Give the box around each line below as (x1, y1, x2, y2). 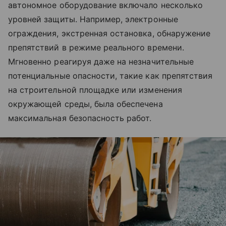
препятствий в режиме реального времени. (8, 42, 184, 53)
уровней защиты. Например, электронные (8, 14, 178, 25)
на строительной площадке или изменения (8, 85, 182, 95)
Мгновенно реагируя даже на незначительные (8, 56, 194, 67)
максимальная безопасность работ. (8, 113, 152, 124)
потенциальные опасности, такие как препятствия (8, 71, 213, 81)
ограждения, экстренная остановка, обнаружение (8, 28, 211, 39)
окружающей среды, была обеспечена (8, 99, 163, 109)
